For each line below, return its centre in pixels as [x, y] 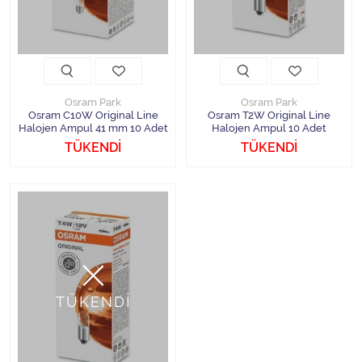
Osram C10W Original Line [93, 115]
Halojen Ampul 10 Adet [269, 128]
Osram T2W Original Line [269, 115]
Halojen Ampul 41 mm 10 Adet [93, 128]
